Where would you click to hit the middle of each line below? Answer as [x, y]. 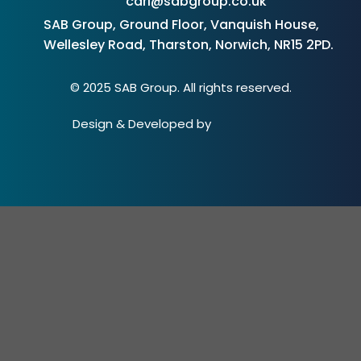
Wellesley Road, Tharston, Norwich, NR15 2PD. [189, 45]
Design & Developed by [142, 124]
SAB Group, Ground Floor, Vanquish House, [181, 25]
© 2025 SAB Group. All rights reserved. [180, 88]
